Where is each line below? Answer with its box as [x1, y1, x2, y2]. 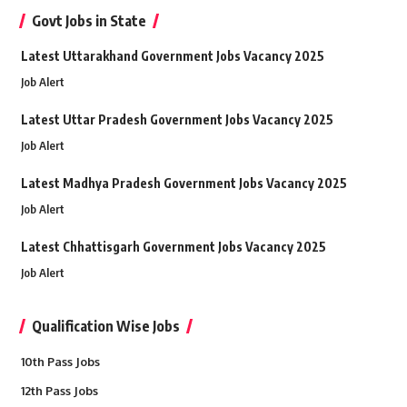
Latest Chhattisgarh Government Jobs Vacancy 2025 [20, 239, 326, 255]
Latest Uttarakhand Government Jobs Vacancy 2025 [20, 48, 324, 65]
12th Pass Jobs [20, 383, 98, 399]
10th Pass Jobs [20, 354, 100, 370]
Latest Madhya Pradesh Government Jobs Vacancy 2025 [20, 175, 347, 192]
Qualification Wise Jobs [31, 317, 180, 336]
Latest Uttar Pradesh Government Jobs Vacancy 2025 [20, 112, 333, 128]
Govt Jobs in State [31, 12, 146, 31]
